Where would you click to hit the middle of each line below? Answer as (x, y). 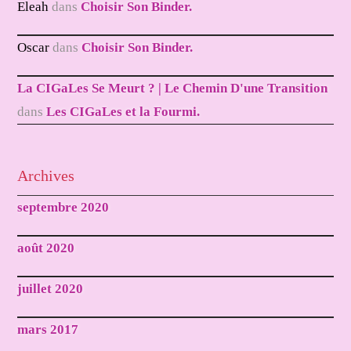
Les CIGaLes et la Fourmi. (123, 112)
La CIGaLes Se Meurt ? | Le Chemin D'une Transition (173, 89)
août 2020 (46, 248)
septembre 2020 (63, 208)
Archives (46, 176)
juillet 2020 (51, 289)
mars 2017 (48, 330)
